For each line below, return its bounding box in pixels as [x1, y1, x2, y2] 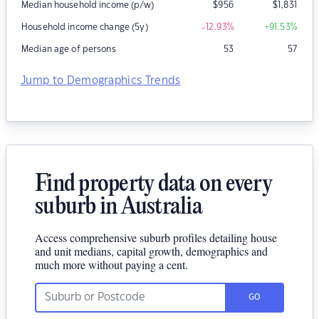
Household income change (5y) [21, 23, 148, 32]
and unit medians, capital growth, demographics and [35, 244, 268, 259]
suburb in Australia [35, 195, 202, 221]
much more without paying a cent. [35, 257, 188, 273]
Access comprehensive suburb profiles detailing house [35, 230, 277, 246]
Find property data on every [35, 172, 272, 198]
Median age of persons [21, 45, 116, 54]
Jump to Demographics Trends [21, 75, 181, 87]
